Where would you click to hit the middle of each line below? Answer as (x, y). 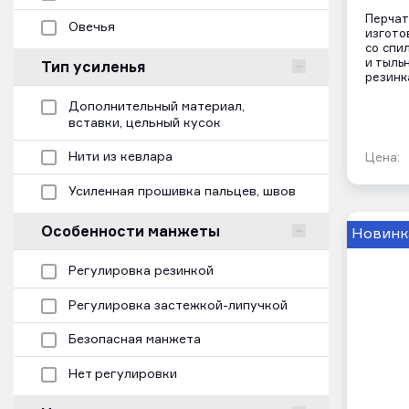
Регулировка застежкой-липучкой (178, 305)
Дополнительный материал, (157, 106)
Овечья (92, 27)
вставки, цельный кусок (145, 123)
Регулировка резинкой (141, 272)
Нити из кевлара (121, 157)
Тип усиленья (93, 66)
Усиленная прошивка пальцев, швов (182, 191)
